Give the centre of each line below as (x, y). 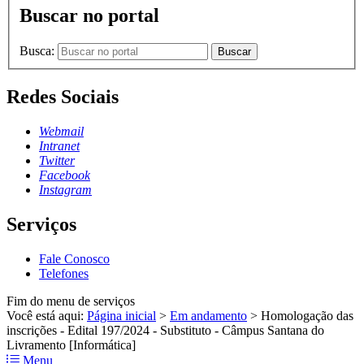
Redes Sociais (63, 96)
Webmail (61, 131)
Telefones (64, 273)
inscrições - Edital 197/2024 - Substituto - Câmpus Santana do (165, 330)
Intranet (59, 145)
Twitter (57, 160)
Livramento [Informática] (71, 344)
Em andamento (208, 315)
